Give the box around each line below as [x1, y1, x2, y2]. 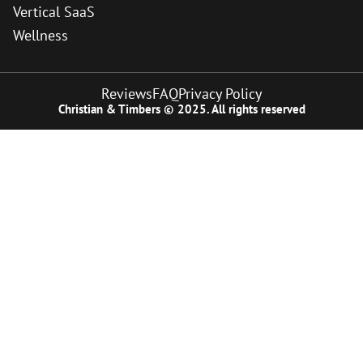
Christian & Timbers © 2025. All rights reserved [58, 101, 305, 117]
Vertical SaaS [13, 2, 95, 22]
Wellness [13, 26, 68, 45]
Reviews [101, 84, 152, 104]
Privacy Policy [178, 84, 262, 104]
